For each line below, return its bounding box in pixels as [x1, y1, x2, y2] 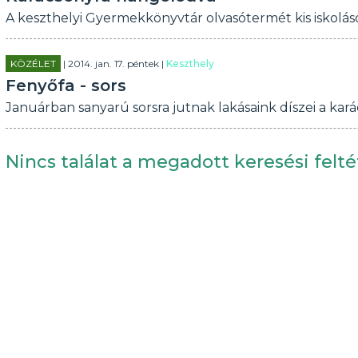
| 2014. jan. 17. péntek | [60, 58, 166, 70]
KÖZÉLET [10, 58, 56, 70]
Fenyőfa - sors [5, 76, 126, 95]
